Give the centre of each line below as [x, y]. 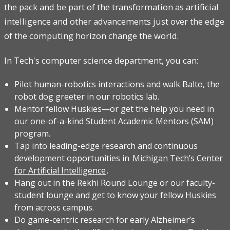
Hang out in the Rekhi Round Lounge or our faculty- [115, 183]
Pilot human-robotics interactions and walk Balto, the [117, 84]
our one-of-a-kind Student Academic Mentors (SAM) [114, 121]
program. [32, 134]
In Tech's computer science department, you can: [101, 61]
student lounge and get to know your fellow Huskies [115, 195]
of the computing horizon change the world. [91, 36]
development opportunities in [73, 158]
